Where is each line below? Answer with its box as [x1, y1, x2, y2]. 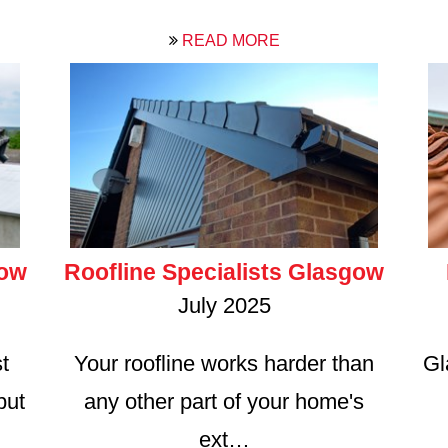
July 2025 [177, 292, 271, 318]
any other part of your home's [84, 388, 364, 414]
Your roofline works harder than [74, 350, 374, 376]
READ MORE [177, 32, 280, 50]
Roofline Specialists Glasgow [64, 258, 384, 285]
